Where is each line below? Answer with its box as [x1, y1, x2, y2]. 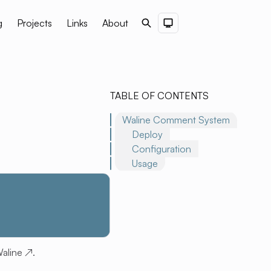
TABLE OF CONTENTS [110, 90, 209, 102]
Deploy [132, 128, 163, 140]
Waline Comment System [122, 114, 230, 126]
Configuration [132, 143, 192, 155]
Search [140, 18, 170, 30]
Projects [17, 17, 52, 29]
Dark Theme [168, 18, 219, 30]
